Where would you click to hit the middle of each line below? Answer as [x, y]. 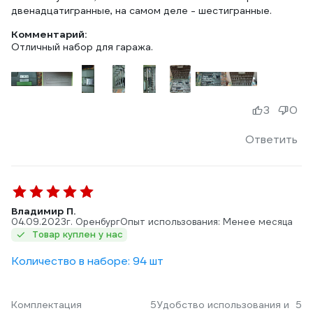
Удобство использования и [223, 305]
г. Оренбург [93, 222]
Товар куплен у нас [78, 234]
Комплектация [46, 305]
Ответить [271, 139]
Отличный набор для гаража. [82, 47]
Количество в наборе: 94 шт [87, 261]
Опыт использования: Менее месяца [206, 222]
